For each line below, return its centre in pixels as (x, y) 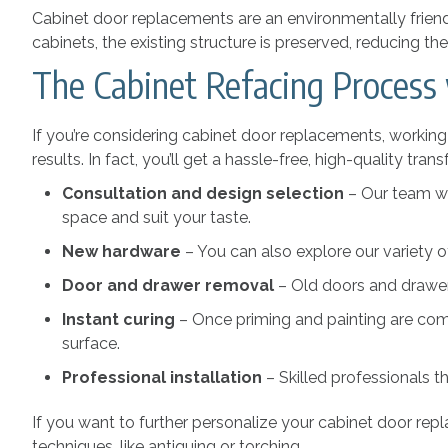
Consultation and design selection (205, 193)
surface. (93, 343)
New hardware (123, 251)
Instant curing (120, 319)
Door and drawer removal (168, 285)
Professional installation (164, 377)
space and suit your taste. (156, 217)
